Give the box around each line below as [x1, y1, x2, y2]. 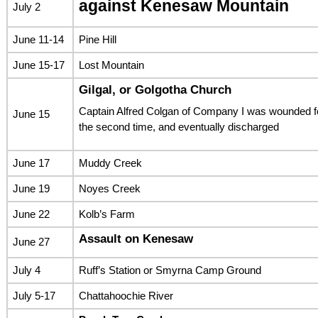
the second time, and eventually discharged [78, 121, 279, 133]
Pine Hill [78, 33, 116, 45]
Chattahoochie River [78, 289, 173, 302]
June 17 [12, 156, 50, 169]
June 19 [12, 182, 50, 194]
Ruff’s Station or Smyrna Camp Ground [78, 263, 261, 276]
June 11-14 [12, 33, 64, 45]
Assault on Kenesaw [78, 231, 193, 246]
